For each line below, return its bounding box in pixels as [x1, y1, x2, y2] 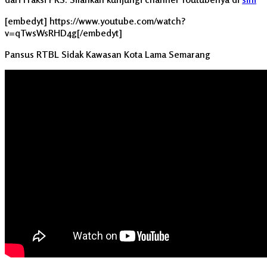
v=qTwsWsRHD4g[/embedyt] [5, 27, 122, 39]
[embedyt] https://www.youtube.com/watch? [5, 15, 185, 27]
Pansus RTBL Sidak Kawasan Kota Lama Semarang [5, 48, 210, 61]
